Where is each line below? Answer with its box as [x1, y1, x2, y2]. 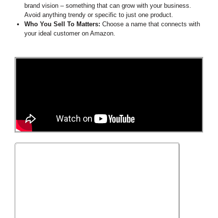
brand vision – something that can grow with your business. [24, 1, 191, 9]
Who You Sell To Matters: [24, 20, 100, 28]
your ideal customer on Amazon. [24, 29, 115, 37]
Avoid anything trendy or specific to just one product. [24, 11, 173, 18]
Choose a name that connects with [102, 20, 200, 28]
